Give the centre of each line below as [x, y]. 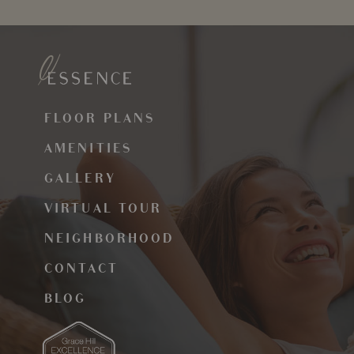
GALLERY [80, 179]
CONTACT [81, 269]
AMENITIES [88, 149]
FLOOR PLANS [100, 119]
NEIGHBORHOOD [109, 239]
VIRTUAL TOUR [104, 209]
